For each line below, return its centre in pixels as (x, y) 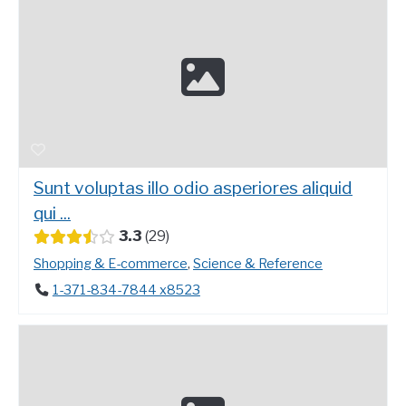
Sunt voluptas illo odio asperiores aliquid (193, 188)
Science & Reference (258, 264)
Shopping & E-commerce (111, 264)
